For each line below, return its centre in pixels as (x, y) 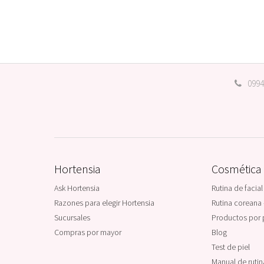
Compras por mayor (88, 232)
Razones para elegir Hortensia (104, 203)
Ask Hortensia (77, 188)
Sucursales (72, 217)
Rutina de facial (237, 188)
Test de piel (230, 247)
